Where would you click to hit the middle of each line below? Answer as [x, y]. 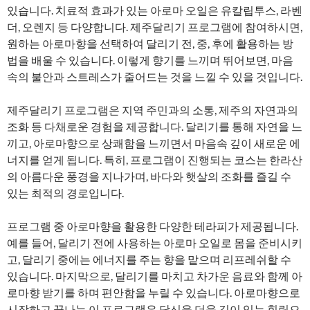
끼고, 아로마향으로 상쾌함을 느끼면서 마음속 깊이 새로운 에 [154, 143]
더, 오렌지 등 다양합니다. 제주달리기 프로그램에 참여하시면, [155, 27]
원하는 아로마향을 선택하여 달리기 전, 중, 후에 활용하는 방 [150, 43]
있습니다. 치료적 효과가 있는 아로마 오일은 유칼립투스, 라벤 [155, 10]
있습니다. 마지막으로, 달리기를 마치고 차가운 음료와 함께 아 [155, 276]
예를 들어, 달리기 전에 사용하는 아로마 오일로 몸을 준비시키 [155, 243]
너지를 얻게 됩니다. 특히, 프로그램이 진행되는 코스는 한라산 [155, 159]
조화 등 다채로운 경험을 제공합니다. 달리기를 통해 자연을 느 [155, 126]
